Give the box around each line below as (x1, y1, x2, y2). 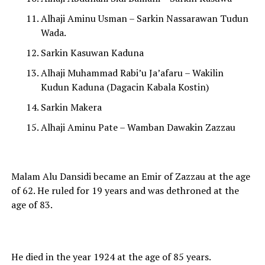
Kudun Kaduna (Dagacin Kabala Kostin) (40, 80, 209, 94)
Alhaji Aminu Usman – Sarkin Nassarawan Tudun (40, 12, 248, 25)
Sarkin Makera (40, 101, 102, 114)
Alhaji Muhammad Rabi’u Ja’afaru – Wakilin (40, 66, 224, 80)
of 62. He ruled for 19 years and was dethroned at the (11, 184, 239, 198)
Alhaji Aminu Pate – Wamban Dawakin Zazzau (40, 121, 235, 134)
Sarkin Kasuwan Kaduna (40, 46, 144, 60)
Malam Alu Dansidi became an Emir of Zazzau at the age (11, 170, 250, 183)
